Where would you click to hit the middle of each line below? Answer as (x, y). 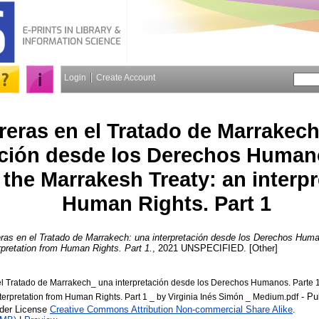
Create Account (126, 78)
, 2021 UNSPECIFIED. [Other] (215, 248)
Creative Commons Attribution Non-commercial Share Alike (171, 309)
